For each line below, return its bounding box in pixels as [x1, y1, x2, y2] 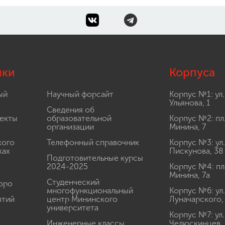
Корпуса [169, 65, 215, 79]
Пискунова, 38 [169, 146, 223, 156]
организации [46, 122, 94, 132]
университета [46, 202, 98, 212]
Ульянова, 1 [169, 97, 210, 107]
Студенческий [46, 177, 99, 187]
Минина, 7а [169, 170, 210, 180]
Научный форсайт [46, 89, 114, 99]
